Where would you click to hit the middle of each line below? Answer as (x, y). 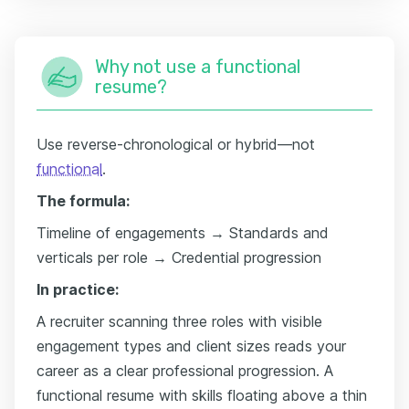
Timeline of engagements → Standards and (183, 232)
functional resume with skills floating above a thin (202, 395)
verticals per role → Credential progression (179, 257)
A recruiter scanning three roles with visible (179, 321)
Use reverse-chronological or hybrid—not (176, 144)
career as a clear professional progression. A (185, 370)
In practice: (78, 289)
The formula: (83, 200)
